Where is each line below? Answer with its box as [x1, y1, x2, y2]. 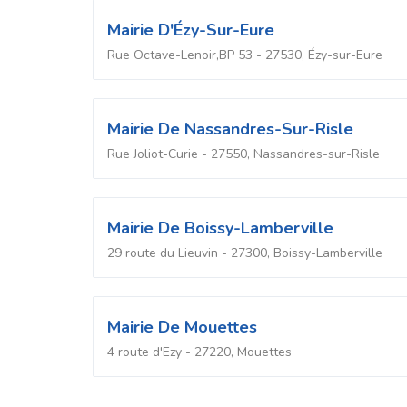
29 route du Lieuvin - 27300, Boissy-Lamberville [107, 243, 382, 262]
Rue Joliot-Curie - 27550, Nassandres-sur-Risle [107, 144, 380, 163]
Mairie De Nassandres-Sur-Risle [107, 117, 353, 140]
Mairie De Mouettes [107, 315, 257, 338]
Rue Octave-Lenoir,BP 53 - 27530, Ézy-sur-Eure [107, 45, 382, 64]
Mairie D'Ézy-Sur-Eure [107, 18, 274, 41]
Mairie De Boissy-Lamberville [107, 216, 333, 239]
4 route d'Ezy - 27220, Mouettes [107, 342, 292, 361]
